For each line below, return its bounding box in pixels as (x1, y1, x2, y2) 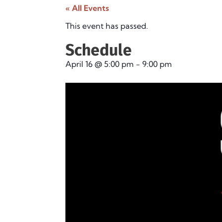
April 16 (65, 58, 93, 69)
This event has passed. (65, 21, 148, 31)
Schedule (65, 40, 132, 59)
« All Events (65, 3, 109, 13)
